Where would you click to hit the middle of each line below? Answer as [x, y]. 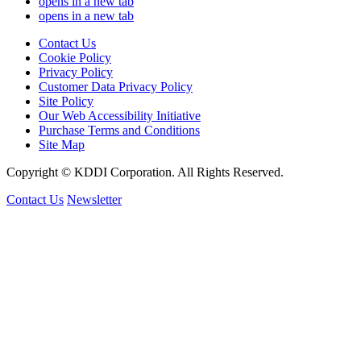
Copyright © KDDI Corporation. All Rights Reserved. [145, 172]
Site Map [62, 145]
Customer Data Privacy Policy [116, 87]
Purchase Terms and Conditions [119, 131]
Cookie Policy [75, 58]
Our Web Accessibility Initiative [120, 116]
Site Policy [66, 102]
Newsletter [94, 200]
